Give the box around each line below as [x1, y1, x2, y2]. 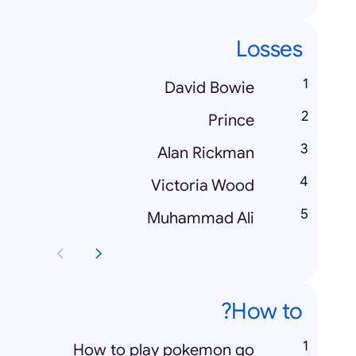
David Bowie [164, 78, 254, 99]
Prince [208, 110, 254, 131]
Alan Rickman [157, 143, 254, 164]
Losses [236, 35, 302, 64]
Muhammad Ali [147, 208, 254, 229]
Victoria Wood [151, 176, 254, 196]
